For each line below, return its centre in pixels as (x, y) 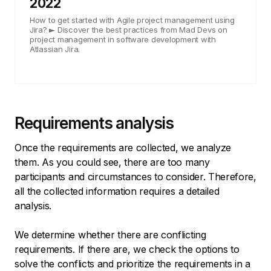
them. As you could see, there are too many (112, 162)
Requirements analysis (94, 123)
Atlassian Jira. (55, 49)
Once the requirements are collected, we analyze (123, 147)
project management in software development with (123, 39)
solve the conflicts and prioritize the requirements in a (133, 263)
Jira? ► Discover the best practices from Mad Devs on (129, 29)
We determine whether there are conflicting (110, 234)
